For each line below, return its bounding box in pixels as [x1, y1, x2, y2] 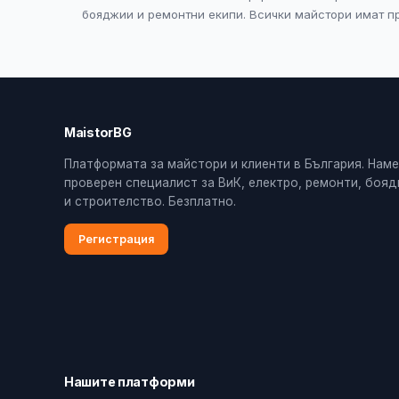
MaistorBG [64, 125, 132, 140]
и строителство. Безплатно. [64, 194, 236, 208]
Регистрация [78, 232, 154, 246]
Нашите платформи [64, 374, 195, 389]
